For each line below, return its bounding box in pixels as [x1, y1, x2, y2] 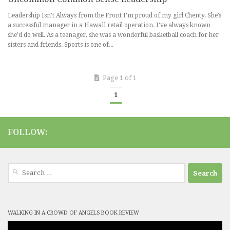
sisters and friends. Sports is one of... [8, 41, 113, 48]
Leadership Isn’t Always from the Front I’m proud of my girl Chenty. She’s [8, 11, 221, 19]
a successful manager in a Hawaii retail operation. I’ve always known [8, 21, 210, 29]
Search [7, 164, 26, 171]
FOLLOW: [8, 127, 48, 138]
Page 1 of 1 [103, 73, 137, 82]
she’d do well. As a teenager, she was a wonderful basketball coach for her [8, 31, 219, 39]
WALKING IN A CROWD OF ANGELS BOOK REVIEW [8, 209, 139, 217]
